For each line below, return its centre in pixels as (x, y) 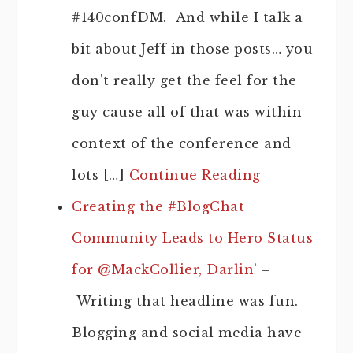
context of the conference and (182, 143)
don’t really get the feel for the (184, 80)
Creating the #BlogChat (158, 206)
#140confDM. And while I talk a (188, 17)
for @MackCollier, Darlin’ (165, 269)
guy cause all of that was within (187, 112)
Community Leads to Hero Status (192, 238)
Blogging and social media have (187, 333)
